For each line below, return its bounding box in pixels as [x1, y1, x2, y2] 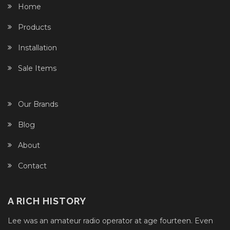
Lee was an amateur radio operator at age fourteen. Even [8, 216, 213, 226]
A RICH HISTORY [8, 196, 86, 207]
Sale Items [18, 64, 56, 73]
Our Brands [18, 100, 58, 109]
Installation [18, 43, 57, 53]
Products [18, 23, 51, 32]
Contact [18, 161, 47, 171]
